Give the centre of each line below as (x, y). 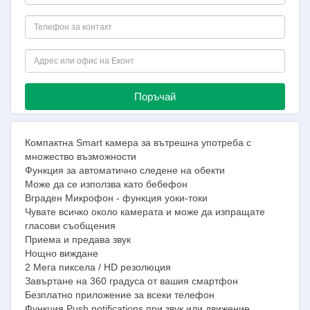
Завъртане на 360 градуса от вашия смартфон (131, 281)
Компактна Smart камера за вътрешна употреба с (138, 142)
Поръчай (155, 96)
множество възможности (81, 156)
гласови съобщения (70, 225)
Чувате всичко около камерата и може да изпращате (145, 211)
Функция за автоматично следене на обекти (125, 170)
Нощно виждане (62, 253)
